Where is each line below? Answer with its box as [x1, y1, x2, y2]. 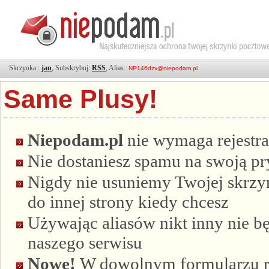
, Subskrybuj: [52, 64, 92, 72]
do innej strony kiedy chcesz [28, 192, 229, 211]
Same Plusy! [4, 85, 157, 113]
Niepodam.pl [28, 130, 123, 150]
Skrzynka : [9, 64, 41, 72]
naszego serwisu [28, 232, 142, 252]
